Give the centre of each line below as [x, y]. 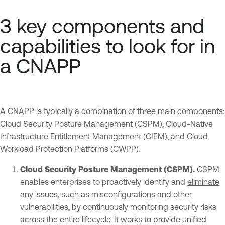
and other [174, 194]
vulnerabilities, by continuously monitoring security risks [118, 207]
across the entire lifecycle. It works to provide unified [113, 219]
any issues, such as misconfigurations [88, 194]
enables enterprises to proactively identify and [104, 182]
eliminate [203, 182]
